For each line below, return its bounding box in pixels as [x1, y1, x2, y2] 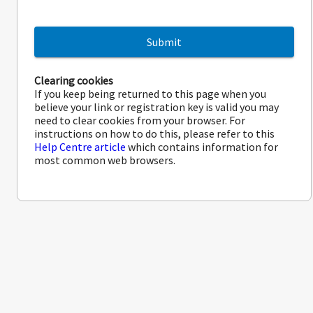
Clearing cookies [34, 73, 113, 88]
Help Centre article [34, 140, 126, 154]
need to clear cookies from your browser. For [34, 113, 245, 128]
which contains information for [126, 140, 278, 154]
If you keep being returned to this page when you [34, 87, 266, 101]
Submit [147, 35, 182, 50]
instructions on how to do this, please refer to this [34, 126, 275, 141]
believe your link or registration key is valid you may [34, 100, 279, 115]
